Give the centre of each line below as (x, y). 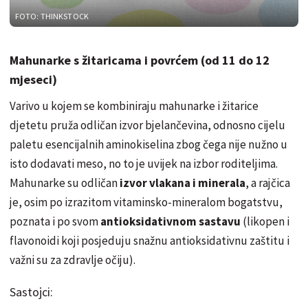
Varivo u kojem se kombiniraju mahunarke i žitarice (134, 106)
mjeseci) (33, 80)
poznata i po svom (55, 222)
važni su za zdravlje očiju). (73, 260)
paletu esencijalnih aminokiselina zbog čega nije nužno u (148, 145)
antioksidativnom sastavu (170, 222)
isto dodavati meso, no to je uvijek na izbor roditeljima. (144, 164)
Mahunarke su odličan (64, 183)
